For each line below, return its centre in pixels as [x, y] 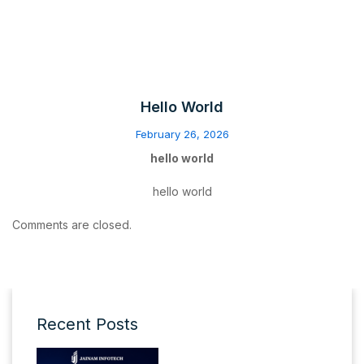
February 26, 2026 [182, 134]
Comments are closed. [72, 224]
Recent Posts [87, 324]
